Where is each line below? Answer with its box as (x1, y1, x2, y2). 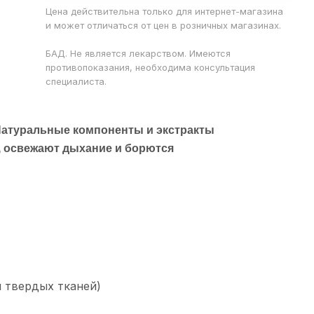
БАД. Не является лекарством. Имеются (46, 48, 231, 59)
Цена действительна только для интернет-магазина (46, 6, 284, 17)
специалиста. (46, 76, 107, 87)
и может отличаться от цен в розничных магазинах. (46, 20, 282, 31)
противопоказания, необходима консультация (46, 62, 256, 73)
